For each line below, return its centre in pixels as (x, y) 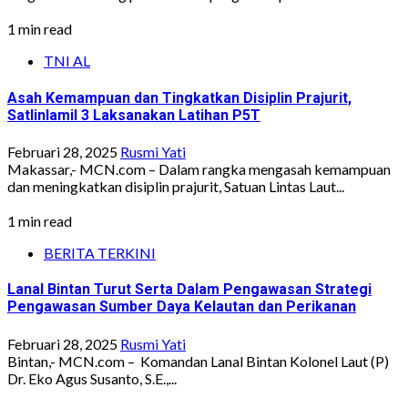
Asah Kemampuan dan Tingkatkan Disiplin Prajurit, (179, 97)
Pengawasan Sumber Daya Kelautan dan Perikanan (182, 307)
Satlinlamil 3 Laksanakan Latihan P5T (134, 115)
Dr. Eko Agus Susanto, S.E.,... (92, 378)
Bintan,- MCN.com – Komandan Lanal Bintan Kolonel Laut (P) (198, 361)
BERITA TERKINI (100, 253)
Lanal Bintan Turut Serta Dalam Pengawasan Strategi (189, 290)
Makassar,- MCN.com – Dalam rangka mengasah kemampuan (199, 169)
